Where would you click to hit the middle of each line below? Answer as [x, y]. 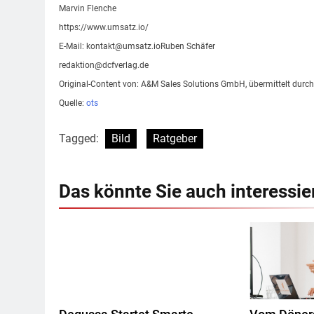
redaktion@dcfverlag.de [104, 66]
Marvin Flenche [88, 9]
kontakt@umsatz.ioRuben [135, 47]
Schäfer [200, 47]
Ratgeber [175, 139]
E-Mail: [73, 47]
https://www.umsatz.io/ [104, 28]
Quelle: [73, 103]
